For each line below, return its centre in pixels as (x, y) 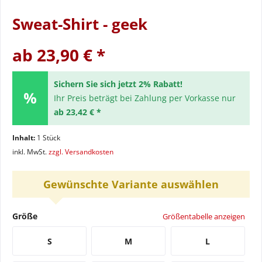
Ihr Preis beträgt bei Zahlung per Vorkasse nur (144, 98)
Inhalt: (25, 138)
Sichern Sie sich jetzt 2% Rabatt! (118, 84)
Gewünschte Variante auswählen (131, 184)
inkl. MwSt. (30, 152)
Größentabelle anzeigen (204, 216)
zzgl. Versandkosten (81, 152)
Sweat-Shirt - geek (80, 24)
